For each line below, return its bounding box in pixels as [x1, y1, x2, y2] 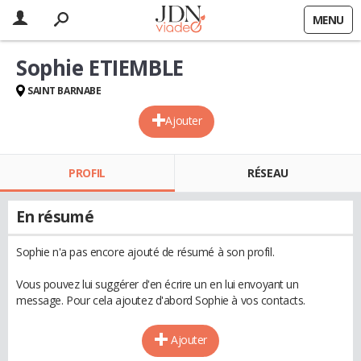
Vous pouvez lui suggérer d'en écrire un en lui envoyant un [16, 276, 299, 292]
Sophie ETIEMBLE [16, 53, 184, 82]
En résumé [16, 206, 94, 227]
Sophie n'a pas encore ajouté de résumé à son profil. [16, 244, 275, 259]
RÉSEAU [247, 165, 288, 180]
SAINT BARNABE [27, 84, 102, 98]
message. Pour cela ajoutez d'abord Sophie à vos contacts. [16, 293, 306, 308]
